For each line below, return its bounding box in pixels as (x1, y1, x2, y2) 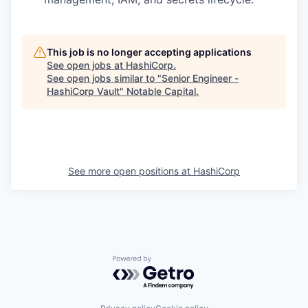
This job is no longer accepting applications (47, 46, 252, 58)
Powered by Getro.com (112, 255, 233, 269)
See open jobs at (47, 59, 126, 71)
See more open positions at (68, 165, 193, 177)
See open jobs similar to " (47, 72, 162, 84)
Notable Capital (126, 85, 196, 97)
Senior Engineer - (162, 72, 239, 84)
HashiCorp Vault (47, 85, 120, 97)
